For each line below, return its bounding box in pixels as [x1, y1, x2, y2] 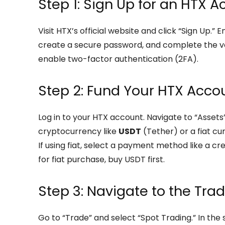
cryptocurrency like [38, 126, 119, 137]
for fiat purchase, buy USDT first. [38, 154, 165, 165]
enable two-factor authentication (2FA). [38, 53, 198, 65]
